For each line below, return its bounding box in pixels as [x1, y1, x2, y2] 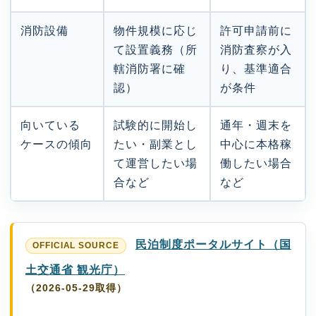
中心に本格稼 [220, 138, 292, 151]
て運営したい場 [114, 157, 197, 170]
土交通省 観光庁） [25, 263, 125, 276]
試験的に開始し [114, 119, 197, 132]
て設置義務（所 [114, 44, 197, 56]
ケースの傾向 [20, 138, 92, 151]
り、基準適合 [220, 63, 292, 75]
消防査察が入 [220, 44, 292, 56]
